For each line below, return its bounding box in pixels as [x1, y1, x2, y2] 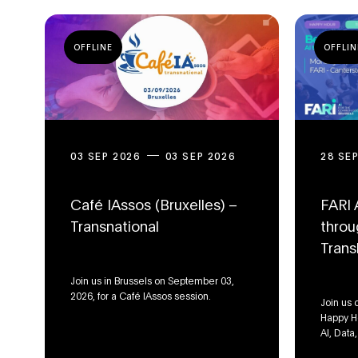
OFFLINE [74, 42, 113, 54]
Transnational [70, 215, 159, 236]
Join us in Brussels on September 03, [70, 273, 234, 287]
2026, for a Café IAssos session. [70, 288, 211, 302]
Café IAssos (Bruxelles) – [70, 193, 237, 214]
